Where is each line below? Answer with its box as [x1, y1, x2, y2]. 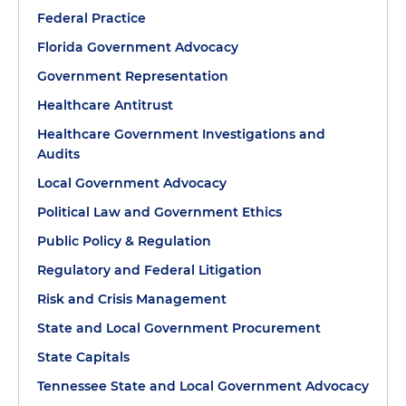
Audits [37, 146, 80, 162]
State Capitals [37, 349, 130, 365]
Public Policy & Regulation [37, 233, 211, 249]
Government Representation [37, 68, 228, 84]
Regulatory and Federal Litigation [37, 262, 262, 278]
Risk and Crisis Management [37, 291, 227, 307]
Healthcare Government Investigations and [37, 126, 325, 142]
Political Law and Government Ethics [37, 204, 282, 220]
